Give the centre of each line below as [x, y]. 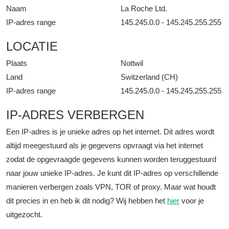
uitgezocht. [24, 214]
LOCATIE [32, 46]
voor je [192, 201]
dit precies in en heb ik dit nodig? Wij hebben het [87, 201]
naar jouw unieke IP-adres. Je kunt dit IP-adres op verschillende [112, 173]
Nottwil [132, 63]
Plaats [17, 63]
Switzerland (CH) [149, 77]
